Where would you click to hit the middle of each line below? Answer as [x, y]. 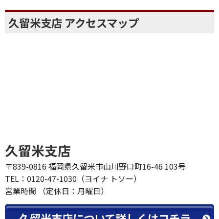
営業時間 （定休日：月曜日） [57, 191]
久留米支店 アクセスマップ [74, 23]
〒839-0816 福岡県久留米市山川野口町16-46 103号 [95, 166]
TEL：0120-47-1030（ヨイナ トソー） [73, 179]
